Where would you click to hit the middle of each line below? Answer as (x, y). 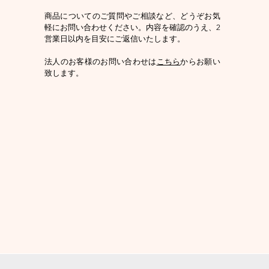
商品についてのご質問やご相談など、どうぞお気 (132, 16)
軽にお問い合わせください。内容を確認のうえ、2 (132, 28)
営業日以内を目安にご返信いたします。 (114, 39)
